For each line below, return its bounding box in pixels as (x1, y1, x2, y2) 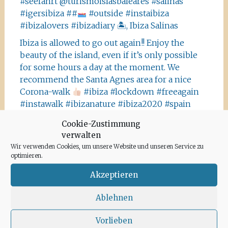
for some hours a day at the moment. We (19, 62, 180, 73)
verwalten (62, 130, 101, 139)
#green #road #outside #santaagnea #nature (19, 111, 195, 122)
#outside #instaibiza (87, 8, 169, 19)
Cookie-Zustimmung (62, 119, 140, 128)
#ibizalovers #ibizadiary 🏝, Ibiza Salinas (19, 20, 178, 31)
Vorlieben (96, 215, 132, 225)
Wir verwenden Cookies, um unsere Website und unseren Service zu (11, 142, 204, 150)
